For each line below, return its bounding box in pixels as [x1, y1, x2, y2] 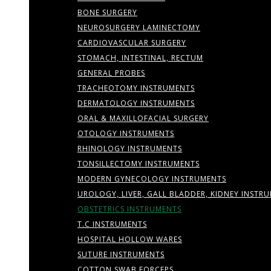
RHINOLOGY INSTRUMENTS [77, 143, 182, 154]
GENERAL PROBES [77, 68, 145, 78]
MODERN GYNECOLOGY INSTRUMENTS [77, 174, 226, 184]
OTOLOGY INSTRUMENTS [77, 128, 174, 139]
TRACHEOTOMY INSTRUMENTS [77, 83, 195, 93]
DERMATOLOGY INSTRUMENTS [77, 98, 195, 108]
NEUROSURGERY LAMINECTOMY [77, 22, 200, 33]
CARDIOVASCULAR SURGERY [77, 38, 186, 48]
